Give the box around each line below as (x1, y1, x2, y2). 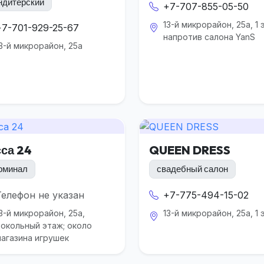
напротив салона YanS (163, 32, 255, 42)
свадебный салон (157, 163, 228, 175)
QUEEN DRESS (149, 142, 230, 157)
